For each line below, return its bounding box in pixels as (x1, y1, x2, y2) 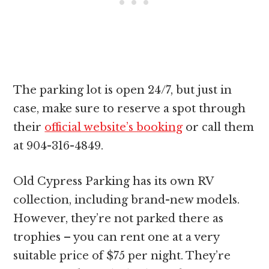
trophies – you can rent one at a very (13, 231, 220, 244)
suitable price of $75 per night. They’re (13, 249, 231, 263)
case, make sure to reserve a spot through (13, 102, 246, 116)
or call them (183, 121, 255, 134)
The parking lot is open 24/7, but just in (13, 83, 232, 97)
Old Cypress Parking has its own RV (13, 175, 214, 189)
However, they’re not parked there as (13, 212, 224, 226)
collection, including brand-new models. (13, 193, 240, 207)
